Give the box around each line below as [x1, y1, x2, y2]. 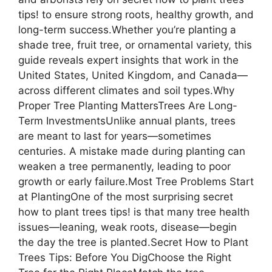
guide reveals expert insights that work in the [18, 54, 239, 67]
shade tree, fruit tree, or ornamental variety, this [18, 39, 252, 52]
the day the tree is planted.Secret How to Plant [18, 236, 248, 249]
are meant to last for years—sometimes [18, 130, 211, 143]
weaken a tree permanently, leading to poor [18, 160, 231, 173]
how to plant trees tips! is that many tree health [18, 206, 250, 219]
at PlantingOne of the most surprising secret [18, 191, 233, 203]
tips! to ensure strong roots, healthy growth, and [18, 8, 254, 21]
